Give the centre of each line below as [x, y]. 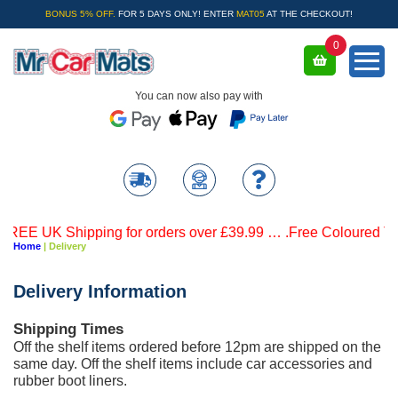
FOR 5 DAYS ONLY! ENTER [176, 14]
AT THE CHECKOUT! [309, 14]
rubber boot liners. [70, 381]
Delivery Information [100, 292]
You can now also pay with [199, 96]
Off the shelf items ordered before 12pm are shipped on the [197, 347]
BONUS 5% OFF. [80, 14]
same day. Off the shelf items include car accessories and [193, 364]
